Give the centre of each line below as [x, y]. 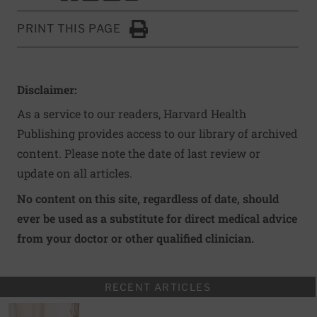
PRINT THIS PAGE [69, 29]
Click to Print [162, 36]
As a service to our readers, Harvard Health [132, 114]
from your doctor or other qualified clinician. [136, 238]
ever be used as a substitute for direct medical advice [157, 219]
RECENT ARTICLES [158, 287]
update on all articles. [75, 173]
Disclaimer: [47, 90]
